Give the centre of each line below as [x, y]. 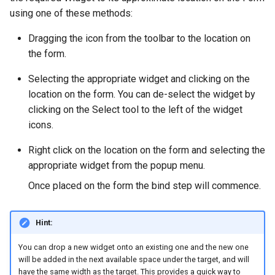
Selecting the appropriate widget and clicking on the [139, 79]
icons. [41, 125]
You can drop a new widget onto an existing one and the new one [133, 247]
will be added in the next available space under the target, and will [134, 260]
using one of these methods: [71, 13]
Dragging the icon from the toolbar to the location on [139, 38]
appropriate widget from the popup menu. [117, 165]
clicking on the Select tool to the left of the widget [135, 110]
